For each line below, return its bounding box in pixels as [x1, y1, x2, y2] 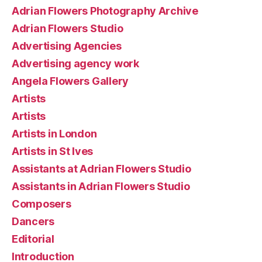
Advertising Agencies [12, 39, 122, 52]
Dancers [12, 215, 55, 227]
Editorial [12, 232, 54, 245]
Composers [12, 197, 71, 210]
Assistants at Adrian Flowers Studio [12, 162, 191, 175]
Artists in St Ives [12, 144, 94, 157]
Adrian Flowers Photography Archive [12, 4, 198, 17]
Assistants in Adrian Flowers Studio [12, 180, 190, 192]
